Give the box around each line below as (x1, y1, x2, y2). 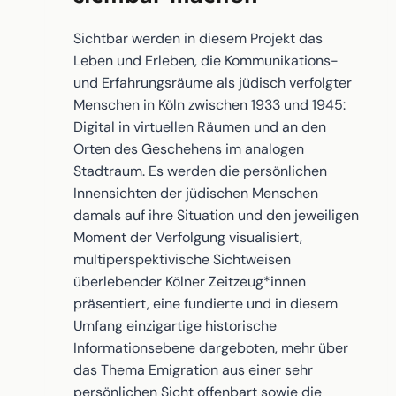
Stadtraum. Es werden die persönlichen (73, 161, 327, 180)
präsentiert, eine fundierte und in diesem (73, 293, 338, 313)
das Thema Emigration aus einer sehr (73, 360, 313, 379)
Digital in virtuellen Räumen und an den (73, 117, 326, 136)
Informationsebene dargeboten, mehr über (73, 338, 348, 357)
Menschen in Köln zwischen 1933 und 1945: (73, 95, 346, 114)
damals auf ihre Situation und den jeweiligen (73, 205, 359, 225)
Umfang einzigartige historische (73, 316, 277, 335)
